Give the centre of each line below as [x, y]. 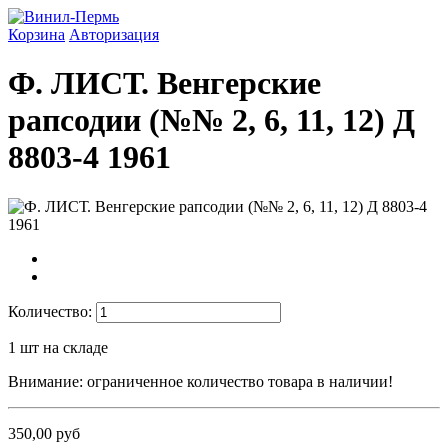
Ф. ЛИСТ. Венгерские [164, 83]
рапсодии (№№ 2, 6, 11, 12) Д [211, 120]
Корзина [36, 34]
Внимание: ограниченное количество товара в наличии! [200, 381]
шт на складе [64, 347]
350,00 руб [44, 433]
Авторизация [114, 34]
